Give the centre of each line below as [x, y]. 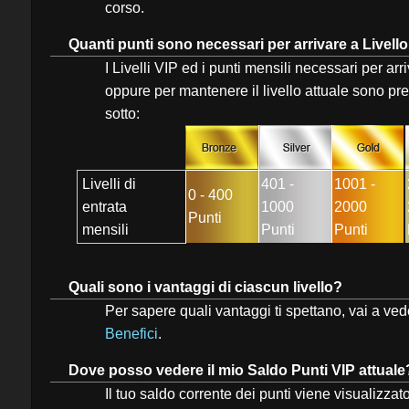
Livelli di [109, 184]
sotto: [122, 114]
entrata [105, 207]
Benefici [131, 334]
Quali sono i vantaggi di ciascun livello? [205, 287]
